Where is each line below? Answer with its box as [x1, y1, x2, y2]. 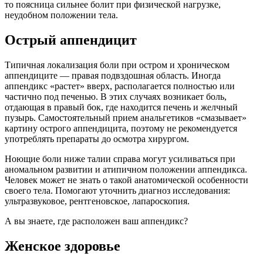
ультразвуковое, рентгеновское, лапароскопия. [5, 196, 190, 207]
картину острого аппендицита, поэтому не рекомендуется [5, 123, 237, 134]
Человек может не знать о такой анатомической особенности [5, 175, 248, 186]
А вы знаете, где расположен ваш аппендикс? [5, 216, 188, 227]
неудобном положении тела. [5, 10, 118, 21]
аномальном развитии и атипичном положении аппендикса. [5, 164, 247, 175]
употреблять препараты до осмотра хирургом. [5, 134, 189, 144]
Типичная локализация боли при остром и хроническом [5, 60, 230, 70]
